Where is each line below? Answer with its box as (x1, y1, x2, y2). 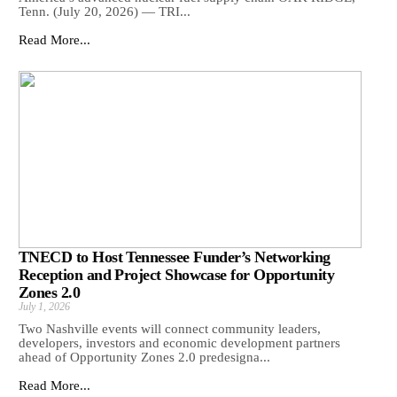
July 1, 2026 (19, 300, 70, 313)
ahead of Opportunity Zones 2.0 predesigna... (19, 349, 270, 364)
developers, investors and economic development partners (19, 335, 340, 350)
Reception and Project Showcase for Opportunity (19, 265, 335, 284)
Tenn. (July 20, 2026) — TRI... (19, 4, 191, 19)
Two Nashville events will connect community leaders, (19, 321, 321, 336)
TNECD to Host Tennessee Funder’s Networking (19, 247, 331, 266)
